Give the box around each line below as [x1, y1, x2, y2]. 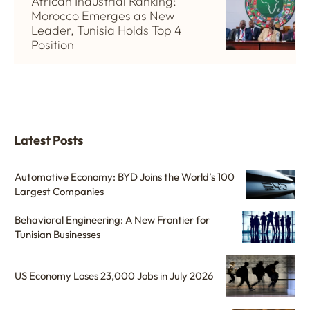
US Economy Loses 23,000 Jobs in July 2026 [15, 269, 213, 283]
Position [31, 36, 74, 53]
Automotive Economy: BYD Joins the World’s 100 [15, 170, 235, 183]
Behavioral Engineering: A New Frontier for [15, 212, 210, 226]
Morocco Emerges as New [31, 7, 174, 24]
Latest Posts [14, 131, 83, 148]
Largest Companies [15, 184, 104, 198]
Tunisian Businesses [15, 227, 100, 241]
